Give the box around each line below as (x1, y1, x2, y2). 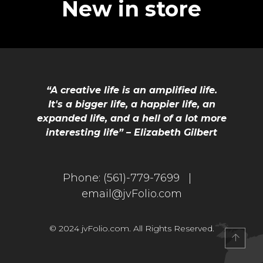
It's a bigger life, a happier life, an (48, 99, 215, 110)
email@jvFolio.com (81, 187, 182, 200)
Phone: (63, 171, 103, 184)
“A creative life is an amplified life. (46, 85, 217, 96)
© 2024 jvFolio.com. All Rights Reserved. (49, 223, 214, 234)
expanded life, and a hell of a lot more (36, 113, 227, 124)
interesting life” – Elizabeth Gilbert (46, 127, 217, 138)
